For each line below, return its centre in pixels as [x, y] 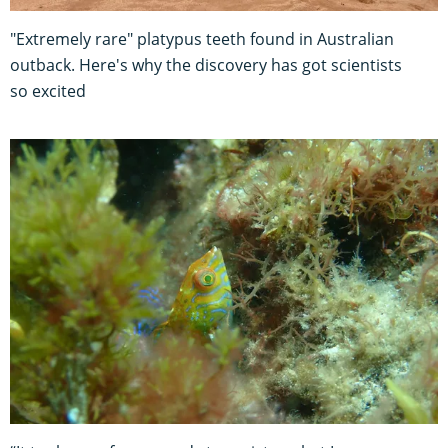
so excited [48, 90]
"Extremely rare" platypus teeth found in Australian [202, 38]
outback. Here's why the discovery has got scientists [206, 64]
